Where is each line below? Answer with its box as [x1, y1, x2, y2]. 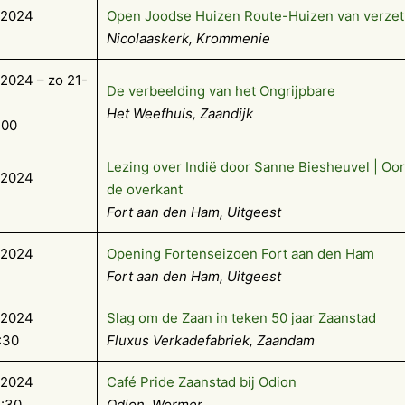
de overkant [107, 181, 183, 199]
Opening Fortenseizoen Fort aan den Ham [107, 245, 374, 263]
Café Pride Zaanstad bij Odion [107, 373, 297, 391]
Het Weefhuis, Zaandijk [107, 105, 253, 123]
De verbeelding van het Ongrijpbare [107, 82, 335, 100]
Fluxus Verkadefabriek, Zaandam [107, 332, 315, 350]
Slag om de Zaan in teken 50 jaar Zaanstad [107, 309, 376, 327]
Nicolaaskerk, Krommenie [107, 30, 270, 48]
